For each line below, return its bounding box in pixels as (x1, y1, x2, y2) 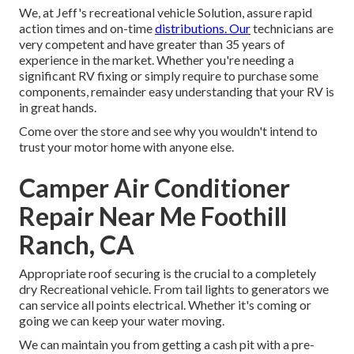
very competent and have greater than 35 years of (19, 36, 285, 52)
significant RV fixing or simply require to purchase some (19, 68, 318, 84)
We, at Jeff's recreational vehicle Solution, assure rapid (19, 5, 312, 21)
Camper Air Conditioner (19, 172, 290, 204)
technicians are (250, 21, 333, 36)
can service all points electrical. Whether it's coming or (19, 297, 311, 313)
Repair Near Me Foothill (19, 201, 287, 232)
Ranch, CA (19, 229, 134, 261)
